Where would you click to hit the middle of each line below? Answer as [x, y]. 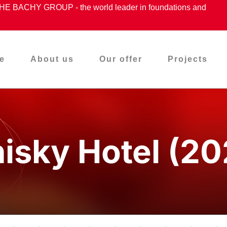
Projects [188, 59]
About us [52, 59]
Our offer [121, 59]
